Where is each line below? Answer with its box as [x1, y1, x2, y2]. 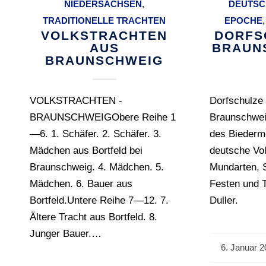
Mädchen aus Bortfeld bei [30, 145, 142, 157]
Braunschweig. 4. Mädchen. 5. [30, 161, 164, 173]
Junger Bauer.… [30, 228, 102, 240]
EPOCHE [224, 15, 262, 26]
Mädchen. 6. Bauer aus [30, 178, 132, 190]
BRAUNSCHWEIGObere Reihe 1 [30, 112, 176, 123]
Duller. [210, 195, 239, 207]
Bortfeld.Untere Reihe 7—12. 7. [30, 195, 169, 207]
